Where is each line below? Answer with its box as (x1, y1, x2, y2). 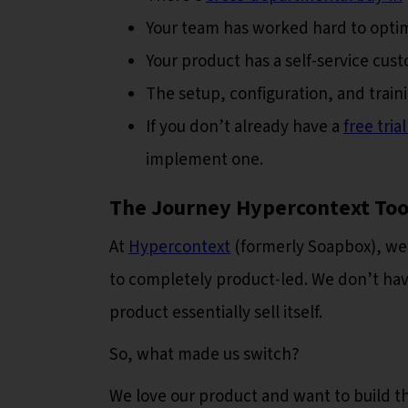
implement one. (146, 147, 267, 172)
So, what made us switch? (109, 342, 300, 367)
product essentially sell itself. (109, 300, 326, 325)
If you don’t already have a (146, 114, 343, 139)
